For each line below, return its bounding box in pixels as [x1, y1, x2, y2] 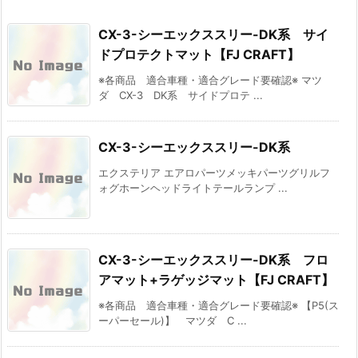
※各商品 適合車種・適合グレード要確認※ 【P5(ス [98, 299, 339, 312]
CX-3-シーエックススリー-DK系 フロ [98, 252, 328, 268]
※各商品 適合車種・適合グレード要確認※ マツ [98, 74, 322, 87]
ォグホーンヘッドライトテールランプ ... [98, 181, 288, 195]
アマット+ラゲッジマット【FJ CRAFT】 [98, 272, 334, 288]
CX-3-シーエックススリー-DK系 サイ [98, 26, 328, 43]
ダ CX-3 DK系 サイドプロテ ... [98, 89, 263, 102]
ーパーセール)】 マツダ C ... [98, 314, 247, 328]
